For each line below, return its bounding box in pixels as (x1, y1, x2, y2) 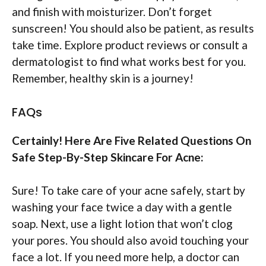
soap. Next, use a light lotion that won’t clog (12, 217, 233, 231)
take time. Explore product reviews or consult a (12, 38, 248, 52)
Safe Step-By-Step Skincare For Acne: (12, 150, 204, 164)
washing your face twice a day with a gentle (12, 200, 232, 214)
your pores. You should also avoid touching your (12, 233, 249, 248)
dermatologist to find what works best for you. (12, 55, 246, 69)
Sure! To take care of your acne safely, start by (12, 183, 245, 198)
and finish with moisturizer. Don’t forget (12, 5, 212, 19)
